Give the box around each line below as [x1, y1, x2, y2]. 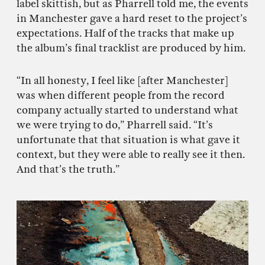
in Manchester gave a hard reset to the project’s [17, 12, 247, 25]
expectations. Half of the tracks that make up [17, 27, 234, 40]
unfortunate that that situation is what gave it [17, 134, 240, 147]
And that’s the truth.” [17, 163, 119, 176]
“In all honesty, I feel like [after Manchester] [17, 75, 228, 88]
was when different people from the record [17, 89, 225, 102]
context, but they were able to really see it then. [17, 148, 245, 161]
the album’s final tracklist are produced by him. [17, 42, 245, 55]
